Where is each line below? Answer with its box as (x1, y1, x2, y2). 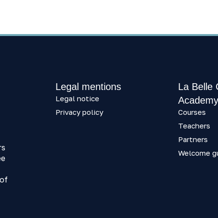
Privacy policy (55, 108, 103, 116)
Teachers (178, 121, 210, 130)
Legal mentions (55, 81, 121, 92)
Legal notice (55, 94, 99, 103)
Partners (178, 135, 208, 144)
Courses (178, 108, 206, 116)
